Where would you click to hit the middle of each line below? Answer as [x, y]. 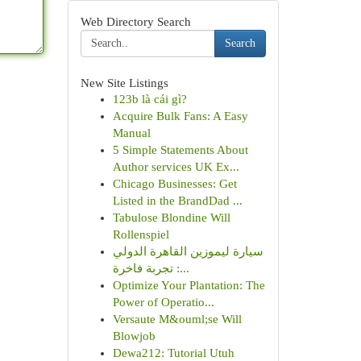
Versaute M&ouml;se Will [177, 319]
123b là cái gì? [149, 99]
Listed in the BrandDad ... [177, 201]
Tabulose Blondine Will [171, 218]
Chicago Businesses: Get [174, 184]
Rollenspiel [141, 234]
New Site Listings [124, 83]
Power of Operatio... [163, 302]
